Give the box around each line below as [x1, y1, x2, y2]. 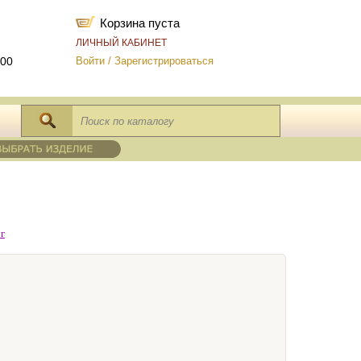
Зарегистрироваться [114, 55, 214, 67]
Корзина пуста [100, 16, 180, 30]
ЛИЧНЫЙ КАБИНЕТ [76, 37, 167, 48]
